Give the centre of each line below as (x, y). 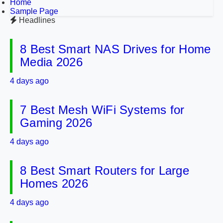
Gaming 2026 (56, 123)
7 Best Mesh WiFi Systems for (102, 110)
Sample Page (34, 11)
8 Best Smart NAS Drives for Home (115, 49)
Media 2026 (52, 62)
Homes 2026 (54, 183)
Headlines (37, 20)
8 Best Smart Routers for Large (105, 170)
